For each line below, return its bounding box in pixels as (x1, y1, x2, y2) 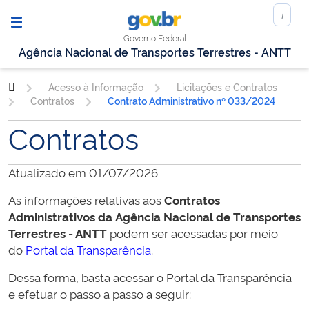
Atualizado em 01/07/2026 (8, 164, 158, 181)
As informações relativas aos (8, 192, 164, 208)
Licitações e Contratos (176, 80, 277, 94)
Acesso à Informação (48, 80, 143, 94)
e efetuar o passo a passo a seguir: (8, 286, 191, 302)
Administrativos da (8, 208, 115, 225)
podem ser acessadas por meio (110, 225, 278, 241)
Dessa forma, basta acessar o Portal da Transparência (8, 269, 292, 286)
